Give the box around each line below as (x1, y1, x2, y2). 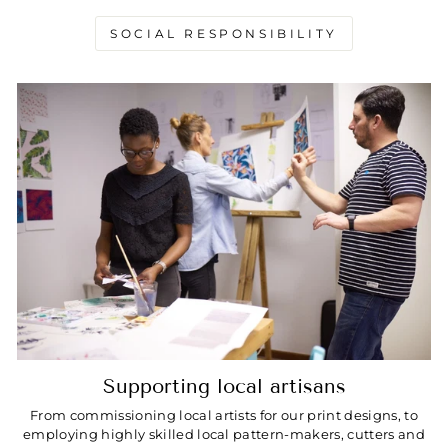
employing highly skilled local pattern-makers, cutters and (23, 426, 425, 442)
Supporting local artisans (102, 373, 346, 398)
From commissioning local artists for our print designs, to (30, 407, 418, 423)
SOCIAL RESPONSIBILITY (110, 26, 338, 42)
